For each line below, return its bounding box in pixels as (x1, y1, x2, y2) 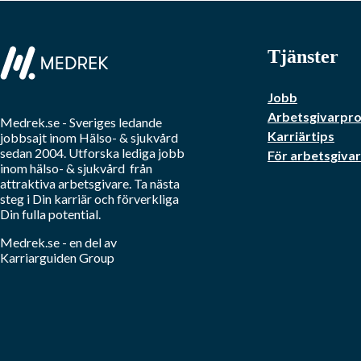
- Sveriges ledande (60, 114, 162, 131)
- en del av (62, 234, 117, 251)
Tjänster (268, 46, 338, 68)
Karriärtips (268, 128, 334, 144)
